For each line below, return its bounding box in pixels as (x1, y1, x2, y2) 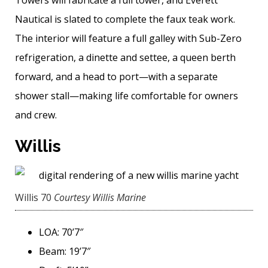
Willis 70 (15, 191, 51, 205)
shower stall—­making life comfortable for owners (15, 89, 238, 103)
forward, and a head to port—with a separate (15, 70, 218, 84)
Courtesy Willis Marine (54, 191, 146, 205)
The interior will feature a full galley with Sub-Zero (15, 32, 242, 45)
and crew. (15, 108, 57, 122)
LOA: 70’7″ (39, 226, 83, 239)
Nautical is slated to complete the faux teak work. (15, 13, 235, 26)
